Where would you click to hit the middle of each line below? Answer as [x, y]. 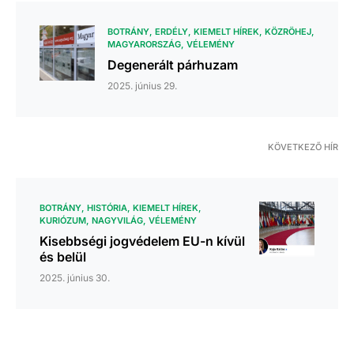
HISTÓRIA [107, 208]
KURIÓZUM [63, 221]
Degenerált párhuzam [173, 65]
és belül [63, 257]
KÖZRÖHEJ [288, 32]
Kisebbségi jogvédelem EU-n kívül [142, 241]
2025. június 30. [75, 278]
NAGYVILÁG [117, 221]
